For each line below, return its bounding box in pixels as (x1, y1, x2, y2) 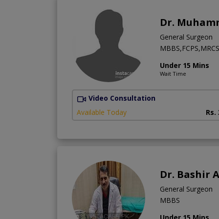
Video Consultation (88, 93, 155, 103)
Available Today (77, 107, 127, 117)
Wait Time (160, 70, 186, 78)
